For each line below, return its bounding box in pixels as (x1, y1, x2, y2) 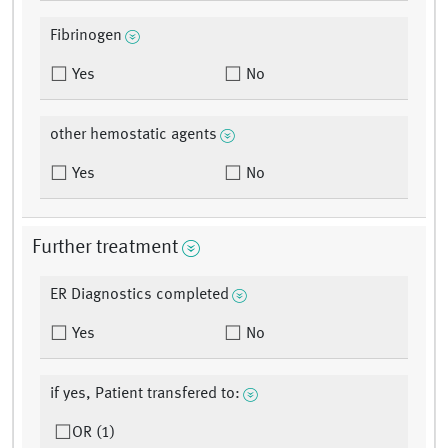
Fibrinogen (50, 28, 122, 45)
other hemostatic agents (50, 127, 217, 144)
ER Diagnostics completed (50, 287, 229, 304)
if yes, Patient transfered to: (50, 386, 240, 403)
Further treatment (32, 238, 178, 259)
